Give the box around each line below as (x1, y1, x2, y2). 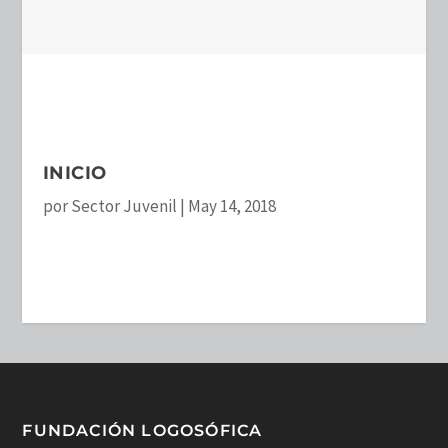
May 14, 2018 (187, 195, 276, 218)
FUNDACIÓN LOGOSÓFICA (22, 421, 263, 441)
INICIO (42, 162, 107, 185)
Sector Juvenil (70, 195, 177, 218)
